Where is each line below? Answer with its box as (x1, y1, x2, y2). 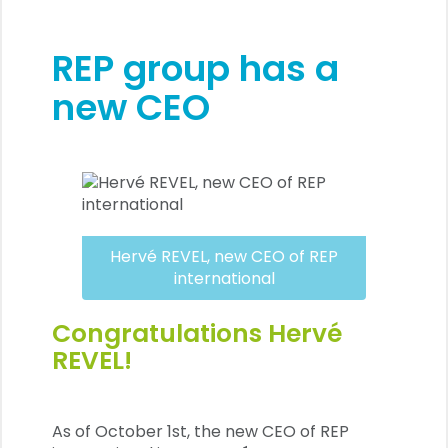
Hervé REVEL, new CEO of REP (110, 245, 338, 268)
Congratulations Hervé (52, 316, 342, 351)
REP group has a (52, 43, 339, 94)
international (173, 267, 275, 290)
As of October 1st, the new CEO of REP (52, 420, 349, 443)
